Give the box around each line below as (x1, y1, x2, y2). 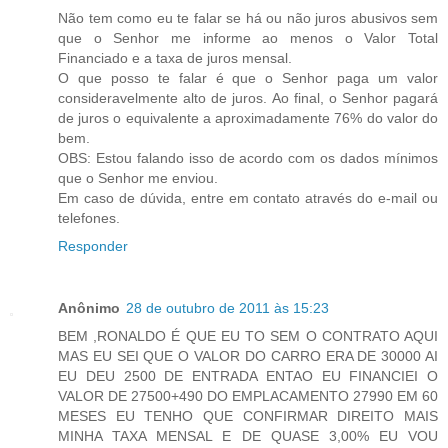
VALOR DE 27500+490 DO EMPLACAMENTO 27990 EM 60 (58, 388, 438, 405)
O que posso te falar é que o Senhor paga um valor (58, 70, 438, 87)
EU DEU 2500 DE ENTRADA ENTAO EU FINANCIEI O (58, 368, 438, 385)
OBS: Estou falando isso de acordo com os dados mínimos (58, 150, 438, 167)
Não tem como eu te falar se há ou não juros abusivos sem (58, 10, 438, 27)
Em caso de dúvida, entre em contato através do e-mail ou (58, 190, 438, 207)
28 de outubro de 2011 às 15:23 (126, 300, 329, 317)
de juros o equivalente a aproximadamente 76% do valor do (58, 110, 438, 127)
